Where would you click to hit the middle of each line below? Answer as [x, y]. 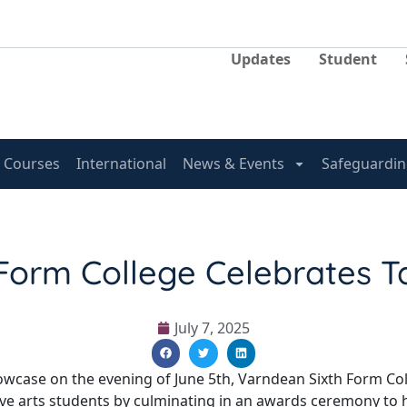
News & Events [234, 164]
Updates [261, 59]
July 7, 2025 [212, 328]
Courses [32, 164]
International [122, 164]
